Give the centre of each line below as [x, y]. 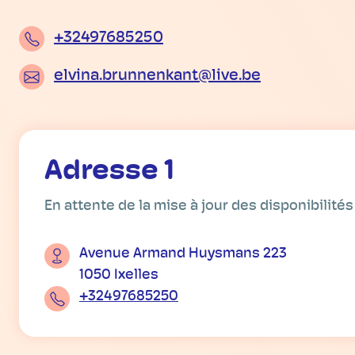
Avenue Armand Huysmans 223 [183, 254]
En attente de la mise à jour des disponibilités [199, 207]
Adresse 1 [109, 172]
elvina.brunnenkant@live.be [157, 76]
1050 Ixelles [119, 276]
